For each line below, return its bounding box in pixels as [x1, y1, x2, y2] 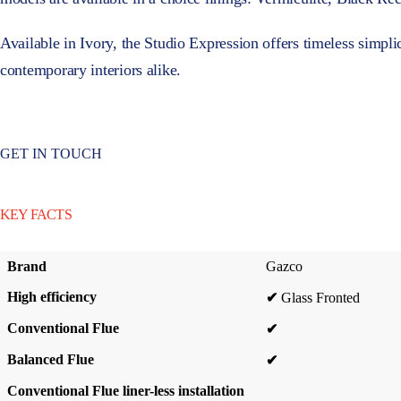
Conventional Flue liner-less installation [7, 383, 244, 398]
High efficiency [7, 289, 97, 304]
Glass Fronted [281, 290, 360, 305]
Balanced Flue [7, 352, 94, 367]
